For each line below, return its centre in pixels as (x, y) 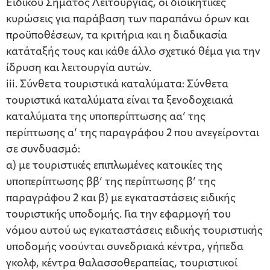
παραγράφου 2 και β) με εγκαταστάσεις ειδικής (121, 199)
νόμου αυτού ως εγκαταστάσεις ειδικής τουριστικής (134, 231)
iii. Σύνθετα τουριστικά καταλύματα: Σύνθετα (117, 85)
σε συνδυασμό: (43, 150)
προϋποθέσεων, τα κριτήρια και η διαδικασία (117, 36)
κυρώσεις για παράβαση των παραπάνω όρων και (127, 20)
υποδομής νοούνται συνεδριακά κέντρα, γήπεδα (125, 248)
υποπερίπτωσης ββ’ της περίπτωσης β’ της (111, 183)
